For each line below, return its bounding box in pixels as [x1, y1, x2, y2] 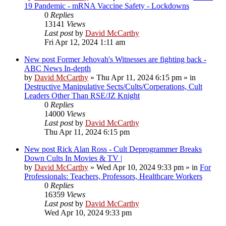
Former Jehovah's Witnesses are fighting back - [57, 54, 206, 64]
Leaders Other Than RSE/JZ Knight [24, 91, 140, 100]
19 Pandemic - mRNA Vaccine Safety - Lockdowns [24, 1, 189, 10]
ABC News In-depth [24, 64, 91, 73]
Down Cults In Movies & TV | [24, 153, 122, 162]
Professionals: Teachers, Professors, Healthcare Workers [24, 172, 202, 181]
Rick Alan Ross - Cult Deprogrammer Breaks [57, 144, 202, 153]
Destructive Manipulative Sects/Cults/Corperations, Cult [24, 82, 202, 91]
